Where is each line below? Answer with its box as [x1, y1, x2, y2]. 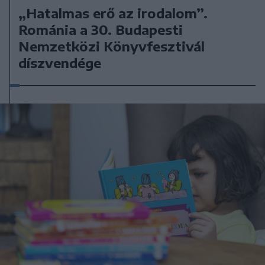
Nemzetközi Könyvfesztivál [18, 37, 205, 54]
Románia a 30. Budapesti [18, 21, 183, 38]
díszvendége [18, 54, 102, 71]
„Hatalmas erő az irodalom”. [18, 4, 208, 21]
